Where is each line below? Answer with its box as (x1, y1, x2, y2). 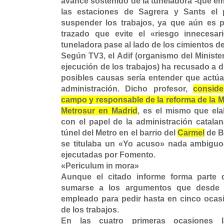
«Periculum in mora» (61, 161, 139, 170)
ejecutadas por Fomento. (61, 150, 155, 159)
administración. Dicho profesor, (61, 84, 193, 93)
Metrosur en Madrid (61, 106, 137, 115)
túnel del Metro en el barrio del (61, 128, 178, 137)
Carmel (177, 128, 205, 137)
